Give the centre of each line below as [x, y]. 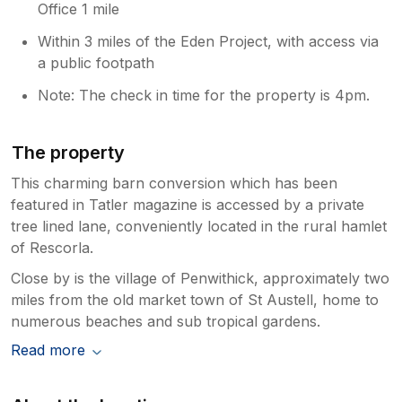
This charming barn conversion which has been [174, 183]
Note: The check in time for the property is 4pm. [204, 95]
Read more [48, 350]
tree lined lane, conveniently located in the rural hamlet [199, 226]
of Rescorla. [52, 247]
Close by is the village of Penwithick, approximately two [200, 278]
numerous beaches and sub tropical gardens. [166, 321]
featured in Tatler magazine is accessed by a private [188, 204]
